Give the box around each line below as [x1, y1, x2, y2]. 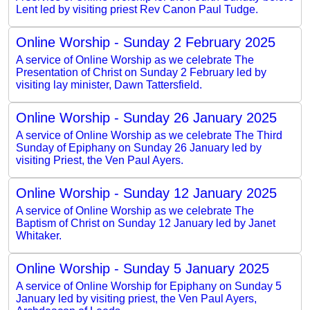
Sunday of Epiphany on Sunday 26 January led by [16, 141, 262, 154]
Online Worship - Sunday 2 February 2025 [16, 34, 275, 50]
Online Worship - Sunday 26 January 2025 [16, 109, 277, 125]
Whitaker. [16, 229, 62, 241]
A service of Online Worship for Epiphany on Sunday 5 [16, 280, 282, 292]
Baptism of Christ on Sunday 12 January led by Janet [16, 217, 275, 229]
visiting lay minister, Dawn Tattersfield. [16, 78, 202, 91]
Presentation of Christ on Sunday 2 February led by [16, 66, 266, 78]
